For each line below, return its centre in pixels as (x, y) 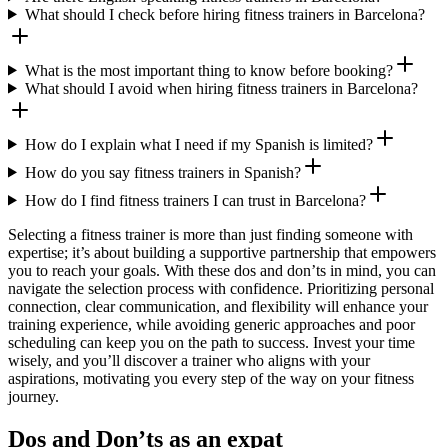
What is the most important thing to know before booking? (208, 70)
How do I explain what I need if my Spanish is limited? (198, 144)
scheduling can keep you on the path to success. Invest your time (211, 342)
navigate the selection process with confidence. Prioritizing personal (221, 288)
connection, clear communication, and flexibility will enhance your (218, 306)
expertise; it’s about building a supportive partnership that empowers (222, 252)
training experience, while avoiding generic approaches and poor (211, 324)
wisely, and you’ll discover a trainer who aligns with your (189, 360)
